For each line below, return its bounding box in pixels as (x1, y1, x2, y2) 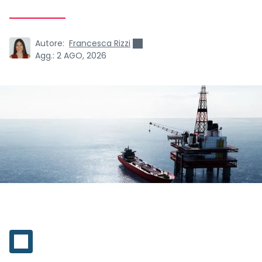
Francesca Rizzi (69, 37, 130, 49)
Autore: (35, 37, 64, 49)
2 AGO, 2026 (57, 50, 106, 61)
